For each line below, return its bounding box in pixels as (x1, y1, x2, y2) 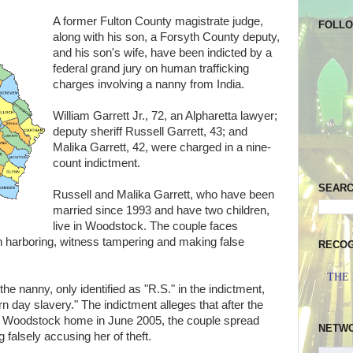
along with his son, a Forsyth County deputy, (53, 31, 280, 43)
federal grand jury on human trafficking (53, 62, 249, 75)
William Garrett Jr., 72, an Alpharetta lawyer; (53, 110, 277, 122)
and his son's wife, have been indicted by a (53, 46, 272, 59)
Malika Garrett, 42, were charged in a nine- (53, 141, 271, 154)
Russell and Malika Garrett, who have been (53, 188, 274, 201)
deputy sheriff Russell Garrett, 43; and (53, 125, 247, 138)
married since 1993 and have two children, (53, 204, 269, 217)
